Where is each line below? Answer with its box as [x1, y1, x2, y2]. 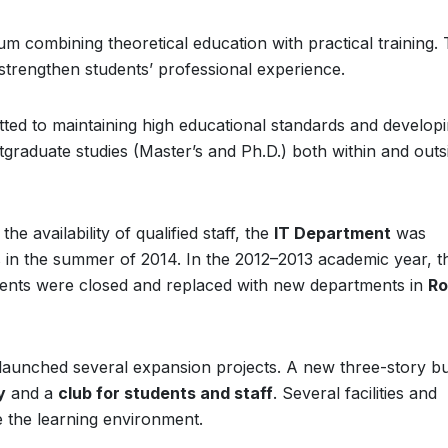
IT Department [274, 223, 391, 243]
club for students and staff [58, 383, 273, 403]
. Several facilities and [273, 383, 437, 403]
